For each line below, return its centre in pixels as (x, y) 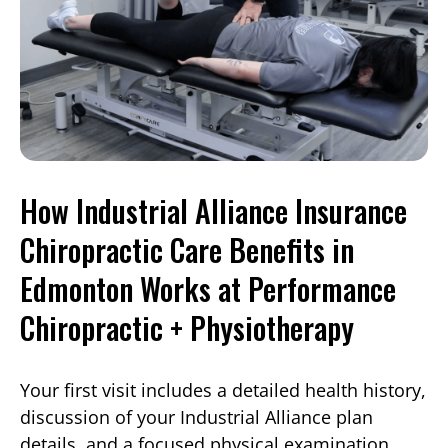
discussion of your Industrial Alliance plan (196, 416)
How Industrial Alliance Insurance (213, 210)
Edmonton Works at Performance (208, 288)
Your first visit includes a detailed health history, (223, 389)
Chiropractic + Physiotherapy (187, 327)
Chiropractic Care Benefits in (187, 249)
